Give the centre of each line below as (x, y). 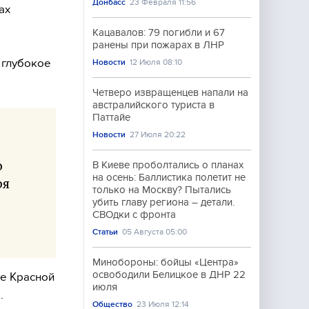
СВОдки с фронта (134, 215)
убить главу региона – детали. (163, 202)
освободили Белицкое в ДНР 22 (169, 275)
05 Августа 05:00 (155, 232)
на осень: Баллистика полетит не (169, 177)
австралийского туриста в (153, 105)
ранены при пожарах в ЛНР (158, 45)
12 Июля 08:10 (156, 62)
